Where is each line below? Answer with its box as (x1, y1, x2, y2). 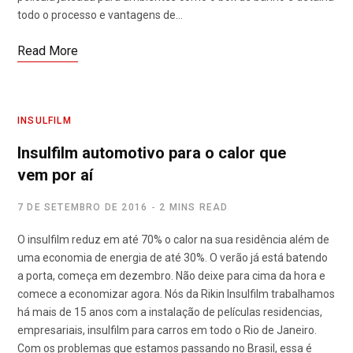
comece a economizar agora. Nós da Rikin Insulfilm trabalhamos (17, 288, 335, 301)
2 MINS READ (159, 202, 229, 214)
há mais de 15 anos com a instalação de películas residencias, (17, 306, 322, 319)
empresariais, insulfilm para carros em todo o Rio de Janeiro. (17, 324, 317, 337)
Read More (17, 43, 78, 59)
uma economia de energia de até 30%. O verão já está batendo (17, 251, 328, 265)
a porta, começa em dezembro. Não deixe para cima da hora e (17, 269, 325, 283)
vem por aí (17, 165, 93, 185)
